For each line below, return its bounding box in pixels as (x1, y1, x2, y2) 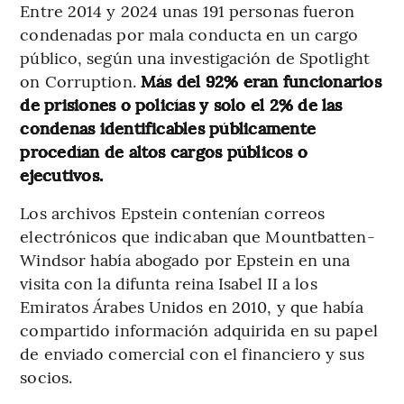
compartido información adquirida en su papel (20, 317, 378, 341)
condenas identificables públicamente (20, 115, 317, 139)
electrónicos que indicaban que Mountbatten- (20, 224, 375, 247)
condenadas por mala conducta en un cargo (20, 22, 359, 45)
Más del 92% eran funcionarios (140, 69, 381, 92)
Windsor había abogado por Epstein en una (20, 247, 351, 271)
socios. (20, 364, 73, 388)
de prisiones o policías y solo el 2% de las (20, 92, 343, 115)
